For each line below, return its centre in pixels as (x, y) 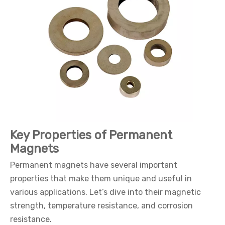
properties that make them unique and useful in (101, 179)
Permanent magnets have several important (94, 165)
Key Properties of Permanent (91, 135)
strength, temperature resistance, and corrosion (101, 206)
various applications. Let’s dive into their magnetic (105, 192)
